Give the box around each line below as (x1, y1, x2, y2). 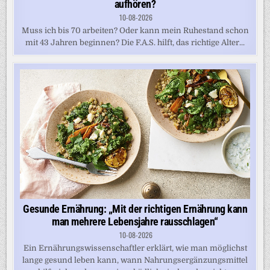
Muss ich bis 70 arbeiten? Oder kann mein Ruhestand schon (21, 26, 249, 36)
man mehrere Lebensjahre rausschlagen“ (52, 215, 218, 228)
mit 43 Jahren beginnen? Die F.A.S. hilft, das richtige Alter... (25, 38, 245, 48)
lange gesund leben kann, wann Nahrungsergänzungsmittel (22, 255, 248, 265)
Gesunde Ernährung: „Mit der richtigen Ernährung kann (23, 202, 247, 215)
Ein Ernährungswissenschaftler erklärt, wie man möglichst (23, 243, 247, 253)
